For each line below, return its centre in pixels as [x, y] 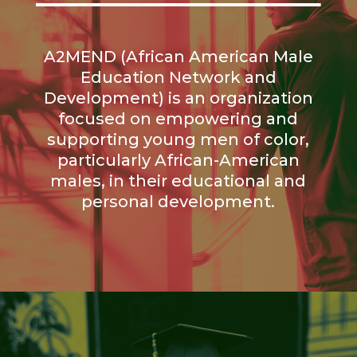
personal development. [178, 202]
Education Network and [178, 78]
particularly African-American [178, 161]
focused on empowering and [178, 119]
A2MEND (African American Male [178, 57]
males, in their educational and [178, 181]
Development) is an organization [178, 98]
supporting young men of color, [178, 140]
